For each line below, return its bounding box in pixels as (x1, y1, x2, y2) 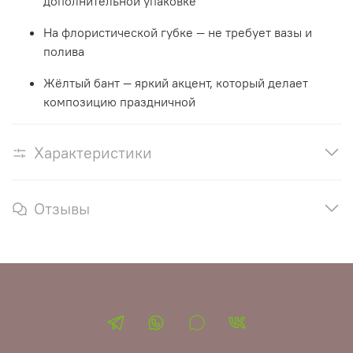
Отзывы (34, 198, 90, 218)
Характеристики (34, 142, 152, 162)
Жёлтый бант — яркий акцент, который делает (43, 74, 308, 91)
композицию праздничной (43, 93, 195, 110)
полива (43, 43, 84, 59)
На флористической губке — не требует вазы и (43, 24, 312, 40)
